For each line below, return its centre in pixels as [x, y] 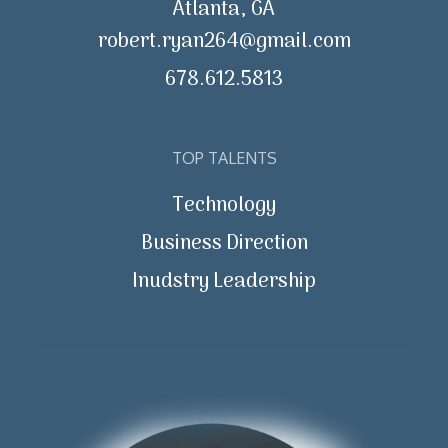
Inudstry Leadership [224, 282]
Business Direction [224, 244]
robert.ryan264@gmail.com [224, 42]
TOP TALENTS [224, 158]
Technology [224, 206]
